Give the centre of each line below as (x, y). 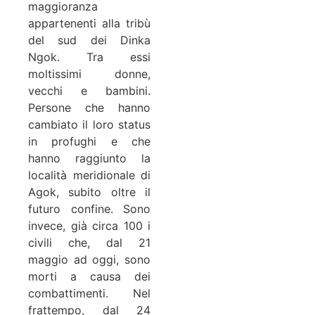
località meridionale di (89, 175)
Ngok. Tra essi (89, 57)
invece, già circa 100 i (89, 225)
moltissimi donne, (89, 73)
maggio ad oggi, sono (89, 259)
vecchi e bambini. (89, 90)
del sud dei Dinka (89, 40)
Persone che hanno (89, 107)
